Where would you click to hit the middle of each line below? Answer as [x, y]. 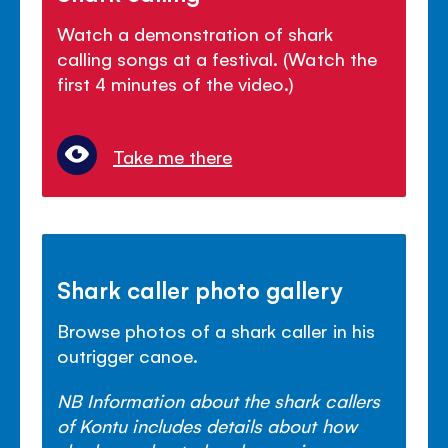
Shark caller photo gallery [200, 288]
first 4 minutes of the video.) [176, 82]
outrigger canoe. [128, 354]
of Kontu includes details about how [207, 424]
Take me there [173, 155]
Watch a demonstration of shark [195, 32]
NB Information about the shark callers [218, 399]
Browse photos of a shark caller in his [216, 329]
